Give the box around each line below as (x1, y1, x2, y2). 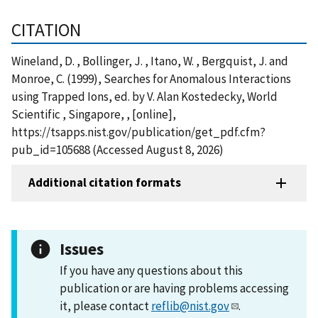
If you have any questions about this (60, 262, 243, 278)
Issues (60, 238, 104, 259)
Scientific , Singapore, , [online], (11, 106, 176, 122)
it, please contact (60, 297, 151, 314)
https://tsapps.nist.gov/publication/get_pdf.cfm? (11, 124, 265, 140)
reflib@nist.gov (151, 297, 229, 314)
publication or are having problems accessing (60, 280, 289, 296)
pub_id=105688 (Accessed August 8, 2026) (11, 141, 224, 158)
